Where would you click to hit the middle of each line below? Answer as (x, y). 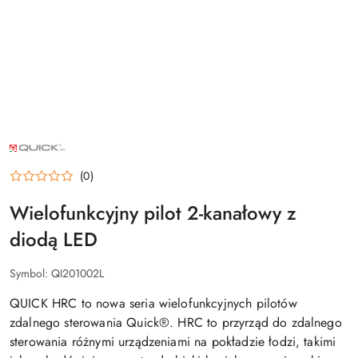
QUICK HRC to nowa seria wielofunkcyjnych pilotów (153, 304)
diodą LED (54, 240)
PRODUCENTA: (46, 151)
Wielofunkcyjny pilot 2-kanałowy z (153, 213)
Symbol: (30, 274)
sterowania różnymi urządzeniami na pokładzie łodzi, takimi (173, 342)
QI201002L (78, 274)
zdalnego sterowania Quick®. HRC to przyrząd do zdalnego (176, 323)
